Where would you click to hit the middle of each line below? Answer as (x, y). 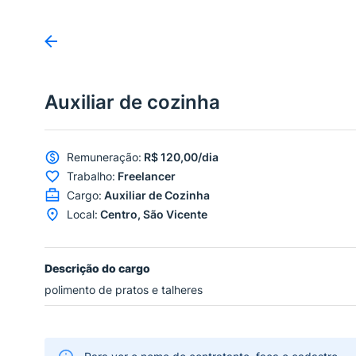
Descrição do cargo (97, 268)
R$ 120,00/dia (181, 157)
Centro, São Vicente (154, 215)
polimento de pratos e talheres (124, 289)
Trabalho (89, 176)
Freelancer (147, 176)
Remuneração (103, 157)
